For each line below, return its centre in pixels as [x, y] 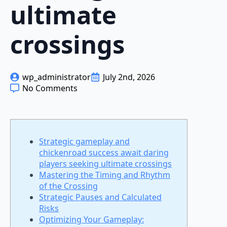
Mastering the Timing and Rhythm [105, 175]
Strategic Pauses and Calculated [100, 197]
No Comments [50, 88]
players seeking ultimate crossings [105, 164]
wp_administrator [56, 77]
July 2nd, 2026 [129, 77]
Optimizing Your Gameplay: [91, 219]
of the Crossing [68, 186]
